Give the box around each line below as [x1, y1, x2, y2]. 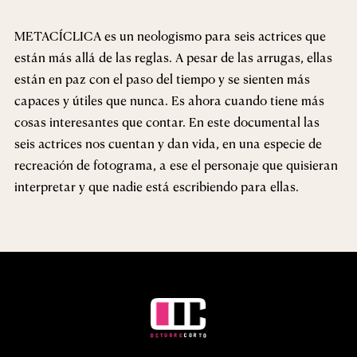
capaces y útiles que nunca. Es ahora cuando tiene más [14, 92, 324, 108]
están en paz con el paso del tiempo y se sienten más [14, 70, 310, 87]
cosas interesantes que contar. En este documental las [14, 113, 320, 130]
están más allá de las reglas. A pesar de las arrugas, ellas [14, 49, 332, 65]
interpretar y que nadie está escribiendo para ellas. [14, 178, 299, 194]
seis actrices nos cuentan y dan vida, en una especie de [14, 135, 322, 151]
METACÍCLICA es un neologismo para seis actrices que [14, 27, 326, 44]
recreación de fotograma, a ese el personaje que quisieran [14, 156, 338, 173]
